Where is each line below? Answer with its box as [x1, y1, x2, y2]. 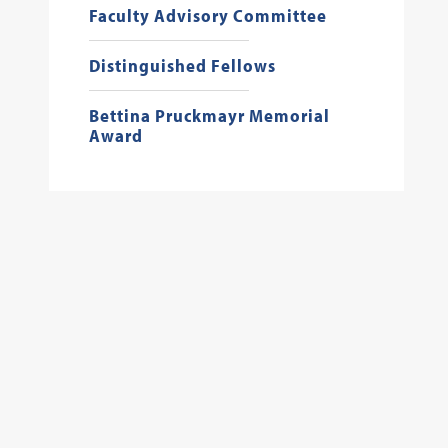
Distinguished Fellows [88, 54, 276, 77]
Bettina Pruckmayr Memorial [88, 104, 330, 127]
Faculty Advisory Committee [88, 4, 327, 27]
